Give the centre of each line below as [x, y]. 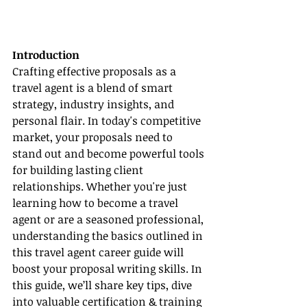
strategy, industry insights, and [95, 105]
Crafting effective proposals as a [96, 72]
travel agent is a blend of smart [94, 88]
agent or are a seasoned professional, [109, 220]
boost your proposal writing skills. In [109, 269]
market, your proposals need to [94, 137]
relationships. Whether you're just [101, 187]
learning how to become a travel [97, 203]
